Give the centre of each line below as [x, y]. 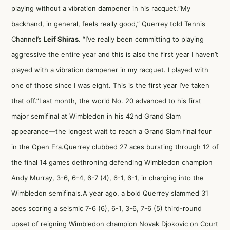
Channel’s [27, 39]
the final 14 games [42, 162]
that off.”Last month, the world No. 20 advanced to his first [106, 101]
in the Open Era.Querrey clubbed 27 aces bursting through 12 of [115, 147]
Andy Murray [32, 178]
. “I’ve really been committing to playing [141, 39]
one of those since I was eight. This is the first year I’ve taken [110, 85]
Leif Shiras [61, 39]
